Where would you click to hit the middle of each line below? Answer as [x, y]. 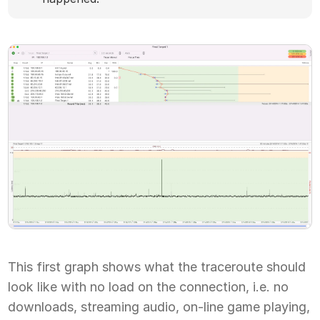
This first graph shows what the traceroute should [157, 267]
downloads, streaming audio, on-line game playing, [159, 307]
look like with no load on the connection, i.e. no [149, 287]
